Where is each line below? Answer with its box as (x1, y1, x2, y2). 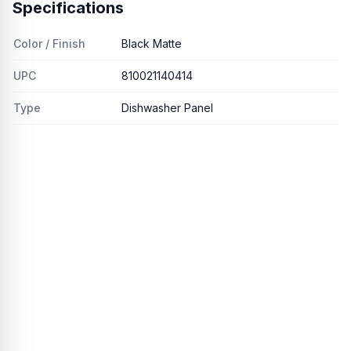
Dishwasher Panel (121, 101, 213, 114)
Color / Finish (13, 37, 85, 50)
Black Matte (121, 37, 182, 50)
